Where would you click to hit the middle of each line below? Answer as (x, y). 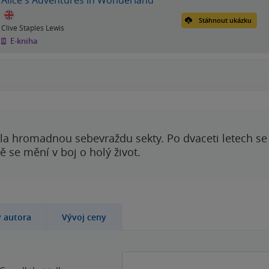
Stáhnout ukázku (225, 20)
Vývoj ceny (84, 217)
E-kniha (23, 41)
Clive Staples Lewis (33, 27)
